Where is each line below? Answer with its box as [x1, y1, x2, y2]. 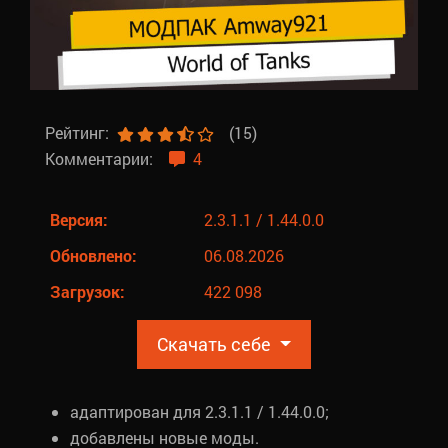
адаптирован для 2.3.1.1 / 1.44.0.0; [70, 400, 329, 422]
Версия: [50, 208, 108, 230]
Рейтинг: [45, 121, 117, 143]
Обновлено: [50, 244, 137, 266]
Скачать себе [157, 331, 276, 356]
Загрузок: [50, 280, 125, 302]
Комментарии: [45, 147, 161, 169]
